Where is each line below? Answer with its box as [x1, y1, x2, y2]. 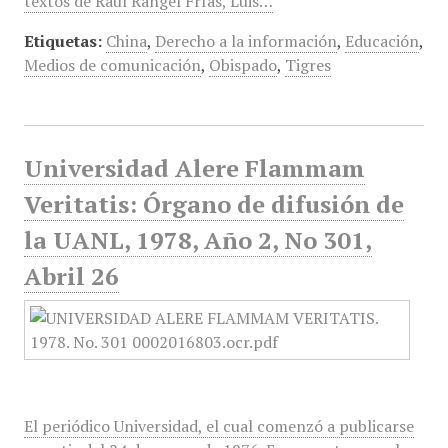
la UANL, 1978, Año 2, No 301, [23, 224, 372, 256]
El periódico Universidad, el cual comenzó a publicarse [23, 415, 414, 437]
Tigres [284, 54, 331, 76]
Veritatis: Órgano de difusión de [23, 188, 404, 220]
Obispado [208, 54, 277, 76]
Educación [344, 30, 419, 52]
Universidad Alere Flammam [23, 152, 365, 184]
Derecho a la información [154, 30, 337, 52]
